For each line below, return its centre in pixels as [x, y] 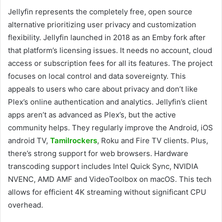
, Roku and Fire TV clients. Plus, [153, 140]
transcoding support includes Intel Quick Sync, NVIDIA [103, 166]
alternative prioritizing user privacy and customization [102, 24]
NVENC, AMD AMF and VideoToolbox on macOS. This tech [110, 179]
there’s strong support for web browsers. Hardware [98, 153]
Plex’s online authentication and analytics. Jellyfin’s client [108, 102]
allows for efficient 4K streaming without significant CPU [107, 192]
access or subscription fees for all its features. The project [110, 63]
